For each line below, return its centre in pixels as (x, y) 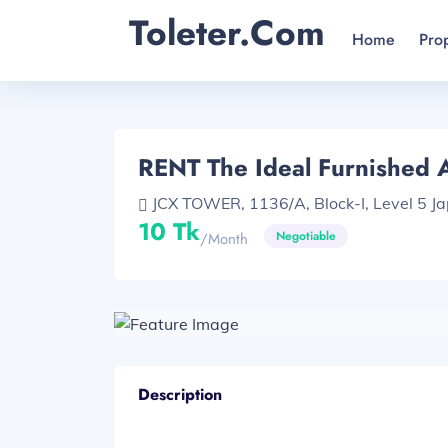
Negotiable (306, 236)
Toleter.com (227, 33)
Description (180, 394)
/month (224, 238)
